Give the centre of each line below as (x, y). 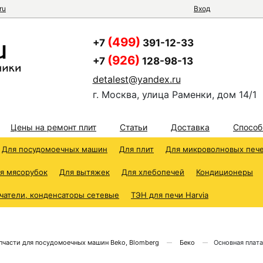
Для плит (136, 149)
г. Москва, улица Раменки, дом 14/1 (174, 95)
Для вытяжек (85, 172)
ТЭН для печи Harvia (170, 195)
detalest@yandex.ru (136, 79)
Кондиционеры (225, 172)
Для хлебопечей (153, 172)
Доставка (190, 127)
